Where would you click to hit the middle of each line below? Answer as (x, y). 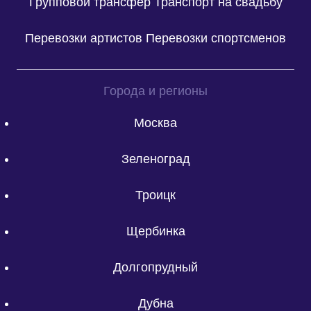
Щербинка (155, 231)
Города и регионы (155, 91)
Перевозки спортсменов (216, 39)
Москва (155, 123)
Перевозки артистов (84, 39)
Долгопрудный (155, 267)
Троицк (155, 195)
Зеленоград (155, 159)
